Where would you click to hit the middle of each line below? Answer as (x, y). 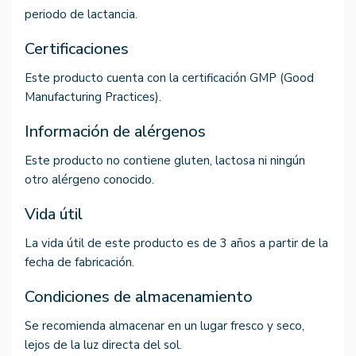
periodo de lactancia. (81, 15)
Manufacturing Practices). (93, 97)
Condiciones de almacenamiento (139, 297)
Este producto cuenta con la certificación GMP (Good (169, 78)
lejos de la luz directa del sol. (103, 345)
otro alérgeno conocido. (89, 180)
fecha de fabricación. (79, 263)
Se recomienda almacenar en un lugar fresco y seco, (164, 326)
